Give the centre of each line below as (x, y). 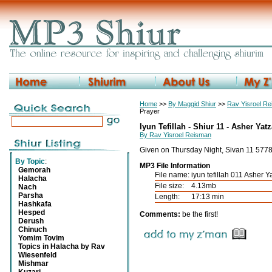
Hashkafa (35, 204)
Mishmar (33, 263)
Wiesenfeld (37, 255)
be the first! (200, 214)
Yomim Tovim (41, 238)
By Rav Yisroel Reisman (175, 135)
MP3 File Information (175, 166)
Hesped (32, 212)
